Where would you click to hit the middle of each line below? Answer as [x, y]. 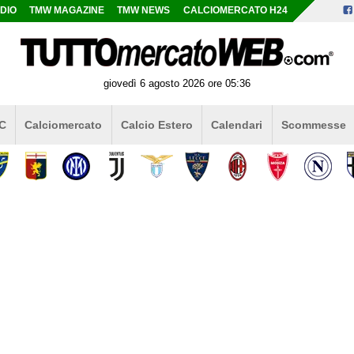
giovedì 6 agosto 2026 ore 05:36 [177, 83]
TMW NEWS [144, 10]
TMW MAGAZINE [67, 10]
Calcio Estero [156, 124]
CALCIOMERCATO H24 [235, 10]
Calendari [237, 124]
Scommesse [313, 124]
